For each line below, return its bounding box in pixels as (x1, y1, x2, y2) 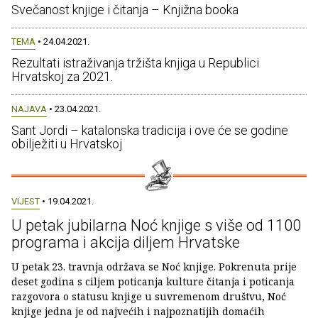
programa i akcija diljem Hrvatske (11, 233, 240, 251)
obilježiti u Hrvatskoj (11, 136, 122, 151)
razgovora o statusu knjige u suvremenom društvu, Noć (11, 289, 286, 303)
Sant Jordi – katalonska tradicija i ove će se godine (11, 122, 288, 138)
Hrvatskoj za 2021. (11, 69, 113, 84)
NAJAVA (11, 103, 47, 114)
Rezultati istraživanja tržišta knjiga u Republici (11, 55, 259, 71)
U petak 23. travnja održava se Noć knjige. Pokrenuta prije (11, 259, 297, 273)
